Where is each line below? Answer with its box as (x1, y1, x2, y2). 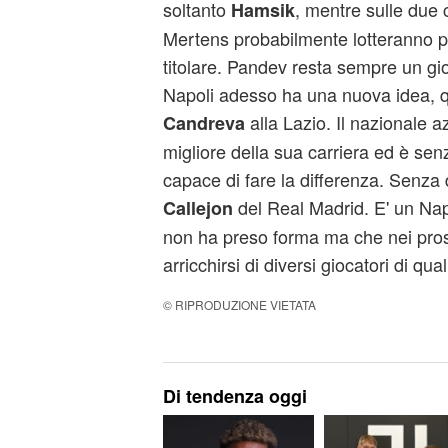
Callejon (162, 195, 233, 221)
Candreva (162, 110, 245, 136)
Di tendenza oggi (162, 383, 307, 409)
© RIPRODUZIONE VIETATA (162, 296, 316, 313)
